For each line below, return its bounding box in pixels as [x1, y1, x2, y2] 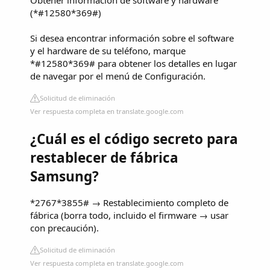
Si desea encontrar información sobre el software [30, 31, 234, 44]
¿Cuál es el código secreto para [30, 129, 238, 148]
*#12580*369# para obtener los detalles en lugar [30, 57, 237, 69]
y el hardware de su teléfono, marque [30, 44, 186, 57]
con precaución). [30, 222, 99, 234]
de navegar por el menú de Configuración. [30, 69, 206, 82]
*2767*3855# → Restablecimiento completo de [30, 196, 228, 209]
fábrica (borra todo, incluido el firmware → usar [30, 209, 228, 222]
